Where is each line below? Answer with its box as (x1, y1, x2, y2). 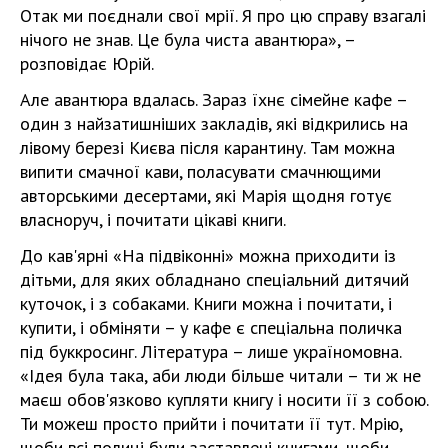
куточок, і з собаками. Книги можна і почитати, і (20, 292, 392, 315)
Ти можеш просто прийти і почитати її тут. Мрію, (20, 412, 402, 435)
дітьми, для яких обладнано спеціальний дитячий (20, 268, 409, 291)
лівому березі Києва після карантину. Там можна (20, 136, 395, 159)
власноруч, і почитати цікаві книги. (20, 208, 286, 231)
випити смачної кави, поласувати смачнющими (20, 160, 381, 183)
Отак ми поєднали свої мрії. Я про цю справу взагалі (20, 4, 426, 27)
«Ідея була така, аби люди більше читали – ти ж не (20, 364, 421, 387)
